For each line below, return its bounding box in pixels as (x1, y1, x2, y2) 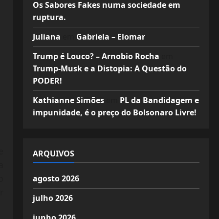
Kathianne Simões (32, 95, 104, 106)
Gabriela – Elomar (76, 31, 145, 42)
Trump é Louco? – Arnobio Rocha (32, 51, 159, 62)
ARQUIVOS (32, 148, 74, 159)
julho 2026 (32, 193, 73, 203)
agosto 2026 (32, 173, 79, 184)
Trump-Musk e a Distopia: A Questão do (32, 63, 187, 74)
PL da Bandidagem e (119, 95, 199, 106)
